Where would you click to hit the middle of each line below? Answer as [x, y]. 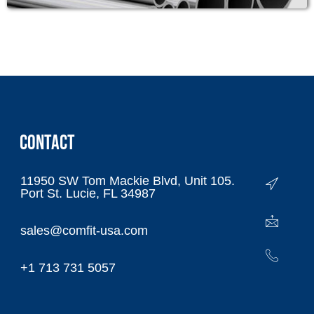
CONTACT [47, 144]
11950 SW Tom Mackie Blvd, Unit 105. [128, 181]
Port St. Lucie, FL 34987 [88, 194]
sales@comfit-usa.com [84, 231]
